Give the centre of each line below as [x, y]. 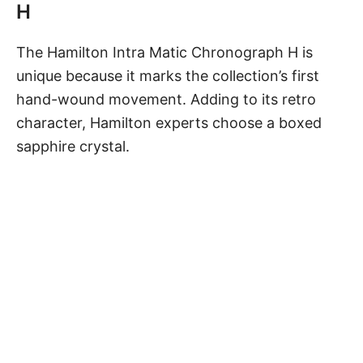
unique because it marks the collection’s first [168, 76]
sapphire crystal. [75, 147]
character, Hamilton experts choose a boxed [169, 123]
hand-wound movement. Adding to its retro [166, 100]
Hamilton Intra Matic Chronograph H [173, 53]
